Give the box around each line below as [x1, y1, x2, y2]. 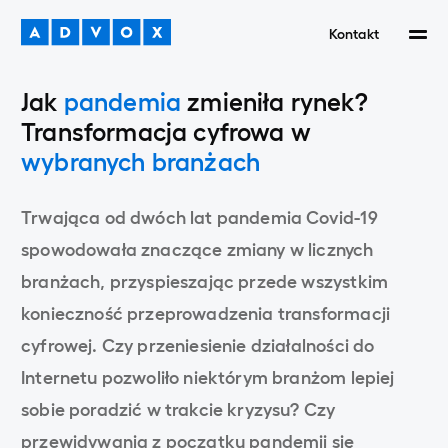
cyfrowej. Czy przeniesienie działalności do [21, 333, 375, 355]
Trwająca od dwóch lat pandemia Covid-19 [21, 205, 378, 227]
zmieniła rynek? [181, 85, 368, 115]
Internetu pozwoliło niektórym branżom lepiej [21, 365, 395, 387]
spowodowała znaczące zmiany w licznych [21, 237, 374, 259]
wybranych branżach [21, 145, 261, 175]
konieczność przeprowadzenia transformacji [21, 301, 391, 323]
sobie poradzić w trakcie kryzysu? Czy [21, 397, 336, 419]
